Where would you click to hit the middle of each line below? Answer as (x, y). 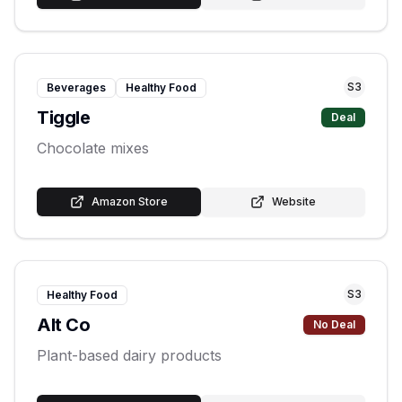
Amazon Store (130, 201)
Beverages (76, 87)
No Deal (334, 324)
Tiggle (63, 118)
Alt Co (63, 325)
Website (294, 201)
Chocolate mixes (93, 148)
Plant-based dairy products (129, 355)
